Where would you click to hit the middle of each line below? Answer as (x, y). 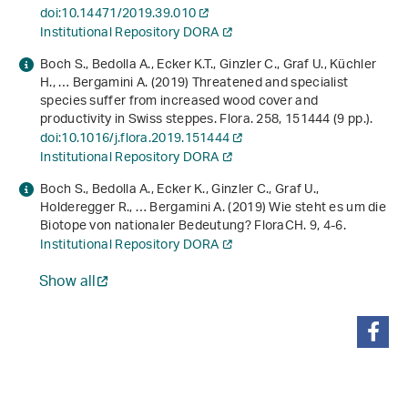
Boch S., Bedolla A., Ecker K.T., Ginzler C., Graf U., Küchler (209, 66)
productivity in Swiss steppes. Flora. (148, 120)
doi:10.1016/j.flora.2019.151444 (135, 139)
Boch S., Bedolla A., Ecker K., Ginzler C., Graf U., (180, 190)
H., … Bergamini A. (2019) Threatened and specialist (194, 84)
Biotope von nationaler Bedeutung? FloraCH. (175, 227)
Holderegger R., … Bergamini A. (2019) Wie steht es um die (214, 209)
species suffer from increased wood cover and (179, 102)
